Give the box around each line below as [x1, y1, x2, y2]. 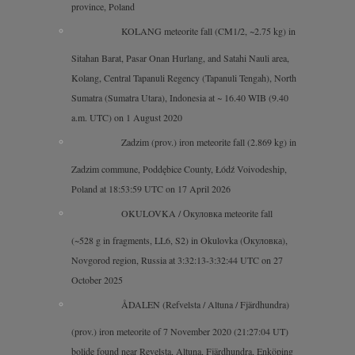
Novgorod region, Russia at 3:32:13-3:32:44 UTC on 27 [71, 241, 283, 254]
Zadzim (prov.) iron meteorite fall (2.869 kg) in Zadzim [74, 130, 279, 143]
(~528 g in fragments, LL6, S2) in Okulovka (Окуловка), [71, 221, 288, 235]
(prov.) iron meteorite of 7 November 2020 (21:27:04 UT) [71, 312, 288, 326]
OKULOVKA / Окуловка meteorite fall [121, 194, 273, 208]
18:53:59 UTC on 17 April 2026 [71, 170, 193, 183]
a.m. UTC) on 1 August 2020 [71, 110, 182, 124]
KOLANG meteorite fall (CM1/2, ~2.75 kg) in [121, 24, 296, 37]
